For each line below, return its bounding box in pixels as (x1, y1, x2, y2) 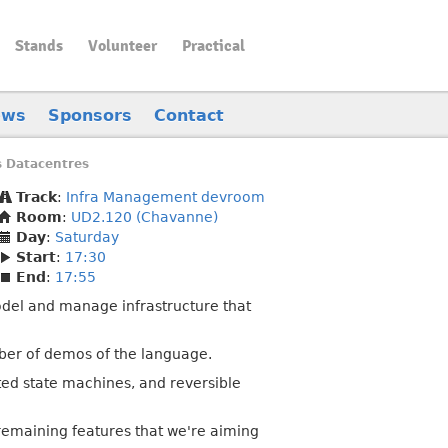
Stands (14, 35, 63, 56)
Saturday (55, 229, 119, 245)
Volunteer (87, 35, 157, 56)
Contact (154, 105, 224, 125)
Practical (181, 35, 245, 56)
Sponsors (48, 105, 132, 125)
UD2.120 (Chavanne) (71, 209, 218, 225)
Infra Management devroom (66, 189, 265, 205)
